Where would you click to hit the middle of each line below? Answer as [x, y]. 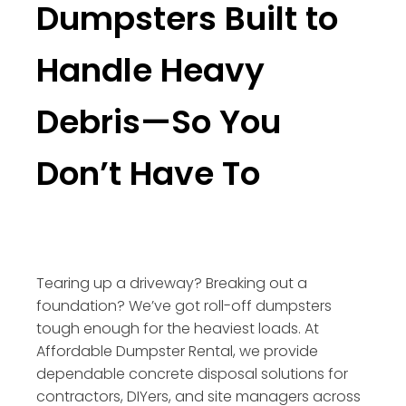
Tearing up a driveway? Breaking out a [172, 283]
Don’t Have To [148, 173]
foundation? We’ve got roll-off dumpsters [184, 305]
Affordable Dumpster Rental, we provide [177, 351]
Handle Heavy [150, 70]
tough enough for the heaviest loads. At [178, 328]
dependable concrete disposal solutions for [192, 373]
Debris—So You [159, 121]
